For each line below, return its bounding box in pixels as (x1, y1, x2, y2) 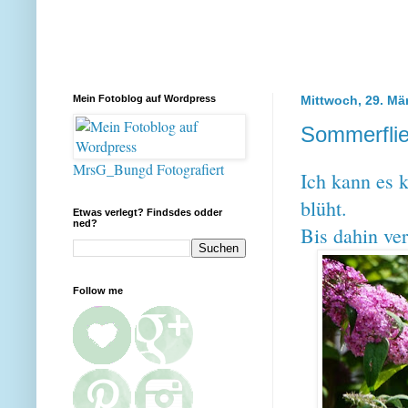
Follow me (73, 284, 123, 296)
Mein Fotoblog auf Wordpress (73, 92, 216, 104)
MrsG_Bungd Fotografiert (73, 158, 224, 178)
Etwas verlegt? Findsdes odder (73, 206, 222, 218)
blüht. (301, 194, 353, 221)
